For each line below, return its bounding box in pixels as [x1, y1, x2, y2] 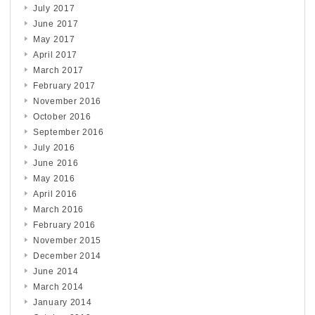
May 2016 [33, 173, 75, 184]
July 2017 [33, 3, 75, 13]
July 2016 [33, 142, 75, 153]
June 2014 [33, 266, 79, 276]
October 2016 [33, 111, 91, 122]
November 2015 [33, 235, 102, 245]
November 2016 [33, 96, 102, 106]
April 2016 [33, 188, 77, 199]
